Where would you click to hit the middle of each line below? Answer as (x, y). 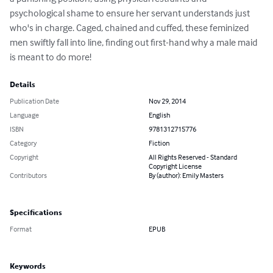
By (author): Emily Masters (186, 175)
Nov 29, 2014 (167, 101)
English (159, 115)
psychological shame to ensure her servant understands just (131, 13)
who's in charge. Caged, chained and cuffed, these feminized (130, 28)
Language (24, 115)
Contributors (28, 175)
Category (23, 143)
